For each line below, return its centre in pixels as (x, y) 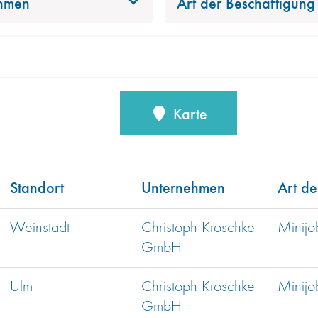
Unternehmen (183, 187)
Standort (37, 187)
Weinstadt (40, 228)
